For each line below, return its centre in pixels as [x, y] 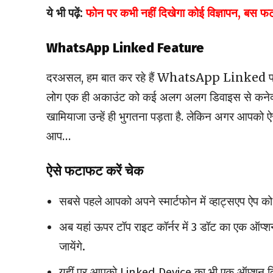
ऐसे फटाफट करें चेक [95, 171]
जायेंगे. [72, 247]
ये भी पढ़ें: [65, 13]
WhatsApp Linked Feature [125, 48]
